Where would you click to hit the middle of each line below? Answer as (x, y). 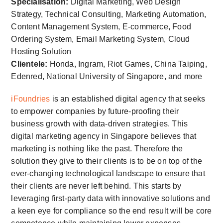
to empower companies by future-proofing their (95, 111)
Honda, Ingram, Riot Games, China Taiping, (127, 64)
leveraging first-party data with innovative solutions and (111, 199)
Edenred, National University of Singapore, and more (107, 77)
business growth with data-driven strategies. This (100, 124)
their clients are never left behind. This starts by (96, 186)
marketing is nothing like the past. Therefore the (97, 149)
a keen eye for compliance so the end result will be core (111, 211)
